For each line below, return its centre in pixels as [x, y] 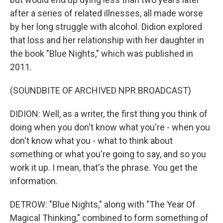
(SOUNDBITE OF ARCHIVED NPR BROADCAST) [101, 90]
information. [34, 181]
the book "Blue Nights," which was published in [102, 54]
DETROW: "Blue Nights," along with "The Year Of [103, 204]
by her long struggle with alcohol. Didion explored [106, 27]
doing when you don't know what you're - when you [110, 127]
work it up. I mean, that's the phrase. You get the [104, 167]
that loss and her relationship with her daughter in [107, 40]
